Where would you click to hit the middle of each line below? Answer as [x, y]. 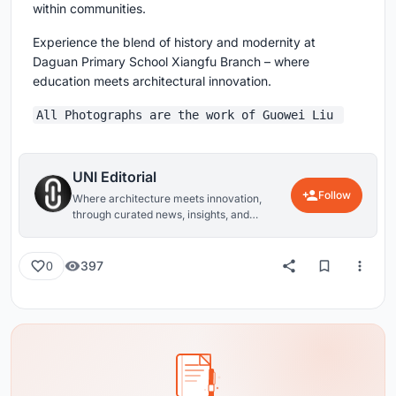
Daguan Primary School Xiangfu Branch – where [171, 61]
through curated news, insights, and [161, 214]
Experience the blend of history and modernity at [174, 42]
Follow [335, 194]
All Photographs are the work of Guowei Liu [188, 114]
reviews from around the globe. [150, 230]
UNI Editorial [114, 176]
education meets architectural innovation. [152, 80]
